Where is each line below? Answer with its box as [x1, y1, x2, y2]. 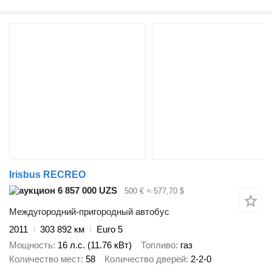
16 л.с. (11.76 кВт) [58, 240, 132, 251]
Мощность [9, 240, 53, 251]
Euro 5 [97, 223, 123, 234]
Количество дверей [104, 254, 186, 265]
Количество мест [9, 254, 81, 265]
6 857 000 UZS [55, 185, 117, 196]
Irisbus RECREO [9, 169, 86, 180]
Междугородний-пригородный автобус [9, 206, 169, 217]
